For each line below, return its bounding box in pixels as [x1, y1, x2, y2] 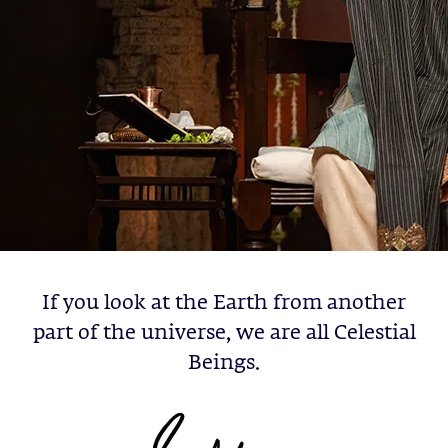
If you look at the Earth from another [42, 293, 406, 314]
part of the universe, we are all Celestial [32, 323, 416, 344]
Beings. [188, 353, 260, 374]
